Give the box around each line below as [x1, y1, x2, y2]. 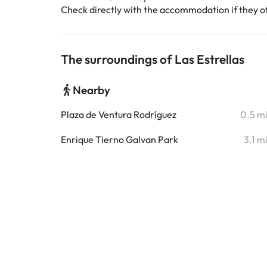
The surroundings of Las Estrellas [61, 51, 244, 67]
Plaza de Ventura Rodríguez [61, 108, 176, 120]
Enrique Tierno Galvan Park [61, 133, 178, 145]
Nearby [73, 83, 110, 97]
